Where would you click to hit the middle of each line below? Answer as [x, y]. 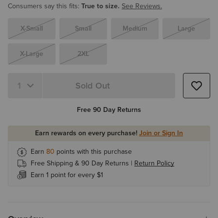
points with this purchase [93, 152]
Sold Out [93, 85]
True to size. [100, 6]
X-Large [32, 54]
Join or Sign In [161, 133]
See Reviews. [142, 6]
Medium [135, 28]
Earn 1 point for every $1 [67, 175]
